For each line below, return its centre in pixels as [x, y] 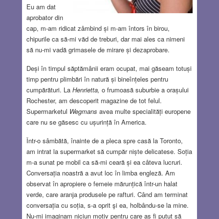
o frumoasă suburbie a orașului [144, 89]
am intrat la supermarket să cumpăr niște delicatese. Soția [109, 151]
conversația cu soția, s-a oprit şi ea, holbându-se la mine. [107, 205]
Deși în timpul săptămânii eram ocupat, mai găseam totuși [109, 68]
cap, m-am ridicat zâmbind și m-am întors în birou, [98, 28]
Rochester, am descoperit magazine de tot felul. [94, 100]
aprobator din [44, 17]
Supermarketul [48, 111]
